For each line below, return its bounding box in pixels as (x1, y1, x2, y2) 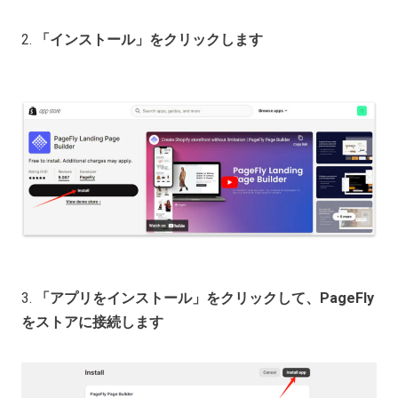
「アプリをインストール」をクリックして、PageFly (36, 290, 374, 307)
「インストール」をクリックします (36, 31, 263, 49)
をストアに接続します (21, 314, 163, 331)
